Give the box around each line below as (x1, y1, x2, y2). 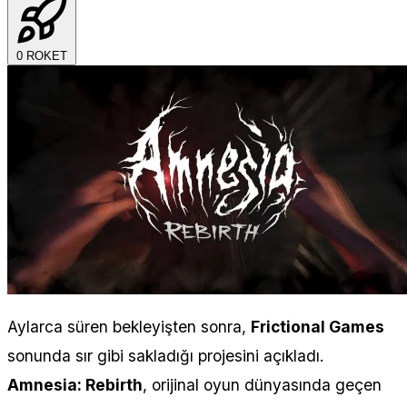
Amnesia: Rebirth (7, 374, 143, 394)
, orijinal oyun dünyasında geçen (143, 374, 382, 394)
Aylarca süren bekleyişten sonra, (7, 316, 251, 336)
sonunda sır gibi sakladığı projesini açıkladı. (7, 345, 324, 365)
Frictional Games (251, 316, 384, 336)
